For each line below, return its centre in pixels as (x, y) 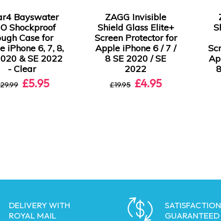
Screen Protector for (136, 38)
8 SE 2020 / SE (136, 58)
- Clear (22, 69)
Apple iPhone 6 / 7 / (136, 48)
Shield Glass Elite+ (136, 27)
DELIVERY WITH (39, 205)
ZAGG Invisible (136, 17)
